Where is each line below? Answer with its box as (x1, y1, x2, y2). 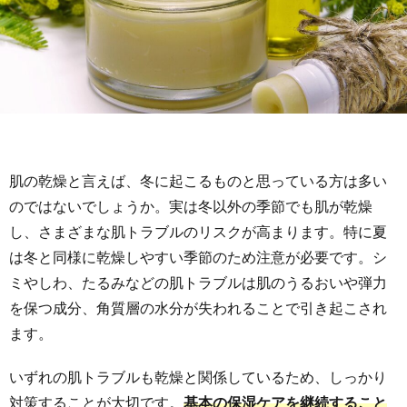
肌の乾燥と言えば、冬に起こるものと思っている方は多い (9, 171, 387, 189)
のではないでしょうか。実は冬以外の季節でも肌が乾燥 (9, 196, 372, 214)
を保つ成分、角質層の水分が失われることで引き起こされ (9, 298, 387, 316)
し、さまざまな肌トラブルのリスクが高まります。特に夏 (9, 222, 387, 240)
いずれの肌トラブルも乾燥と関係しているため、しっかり (9, 367, 387, 385)
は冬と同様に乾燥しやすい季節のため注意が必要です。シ (9, 247, 387, 265)
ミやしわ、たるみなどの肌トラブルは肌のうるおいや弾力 (9, 273, 387, 291)
